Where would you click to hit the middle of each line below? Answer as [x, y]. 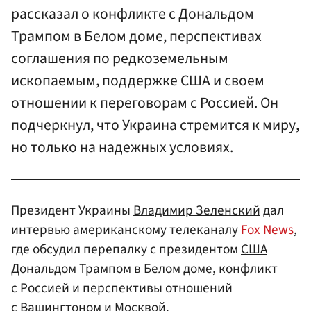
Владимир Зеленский [197, 210]
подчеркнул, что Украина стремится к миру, [155, 126]
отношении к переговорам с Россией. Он [145, 103]
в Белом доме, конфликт [204, 268]
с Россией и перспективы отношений [122, 288]
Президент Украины [72, 210]
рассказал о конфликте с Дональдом [133, 15]
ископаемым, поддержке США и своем [138, 81]
